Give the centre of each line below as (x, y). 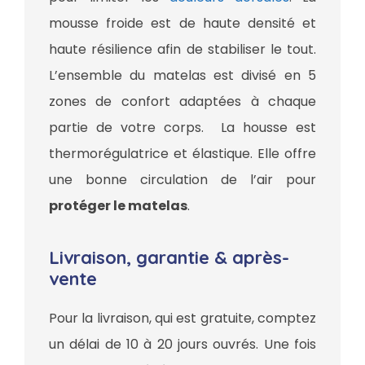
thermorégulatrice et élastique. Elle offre (182, 154)
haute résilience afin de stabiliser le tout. (182, 50)
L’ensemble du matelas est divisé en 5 (182, 76)
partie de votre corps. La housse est (182, 128)
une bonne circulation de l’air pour (182, 180)
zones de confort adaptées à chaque (182, 102)
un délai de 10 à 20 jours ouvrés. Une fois (182, 345)
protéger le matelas (118, 206)
